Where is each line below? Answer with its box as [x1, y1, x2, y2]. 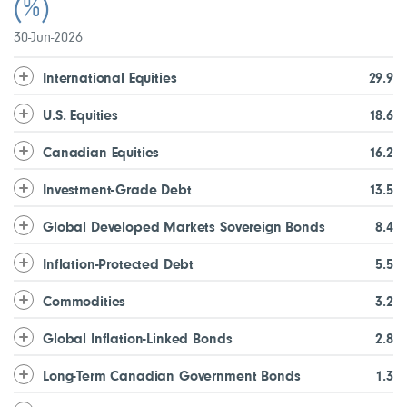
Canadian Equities [43, 146, 160, 162]
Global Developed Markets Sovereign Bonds [43, 221, 325, 236]
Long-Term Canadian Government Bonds [43, 370, 301, 385]
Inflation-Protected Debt [43, 258, 194, 273]
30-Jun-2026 [14, 31, 83, 46]
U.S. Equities [43, 109, 118, 124]
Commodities [43, 295, 126, 311]
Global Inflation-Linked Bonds [43, 333, 233, 348]
